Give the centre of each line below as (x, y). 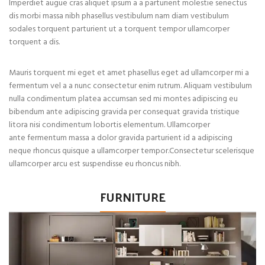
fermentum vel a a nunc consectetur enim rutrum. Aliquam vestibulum (130, 86)
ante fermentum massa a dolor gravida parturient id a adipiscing (121, 138)
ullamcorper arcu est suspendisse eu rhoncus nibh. (95, 164)
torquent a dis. (34, 43)
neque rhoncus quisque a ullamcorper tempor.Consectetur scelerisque (132, 151)
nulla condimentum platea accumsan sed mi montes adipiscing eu (123, 99)
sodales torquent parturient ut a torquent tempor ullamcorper (119, 30)
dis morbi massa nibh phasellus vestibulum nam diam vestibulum (119, 17)
